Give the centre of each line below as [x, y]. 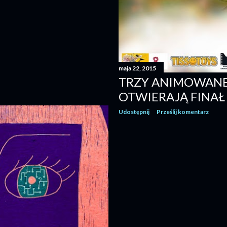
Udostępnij [134, 111]
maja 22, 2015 [137, 68]
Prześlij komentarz [183, 111]
